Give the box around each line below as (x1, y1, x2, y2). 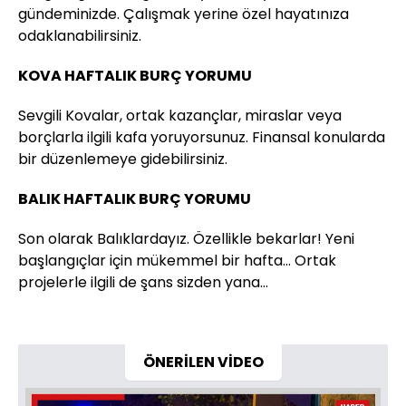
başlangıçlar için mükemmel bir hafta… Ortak (18, 249, 336, 271)
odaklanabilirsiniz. (18, 24, 141, 46)
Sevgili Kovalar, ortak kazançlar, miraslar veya (18, 104, 342, 126)
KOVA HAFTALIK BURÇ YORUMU (18, 64, 252, 86)
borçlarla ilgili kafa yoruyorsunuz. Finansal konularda (18, 126, 385, 148)
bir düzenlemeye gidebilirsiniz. (18, 148, 227, 169)
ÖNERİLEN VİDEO (142, 351, 264, 372)
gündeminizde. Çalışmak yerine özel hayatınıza (18, 3, 349, 24)
